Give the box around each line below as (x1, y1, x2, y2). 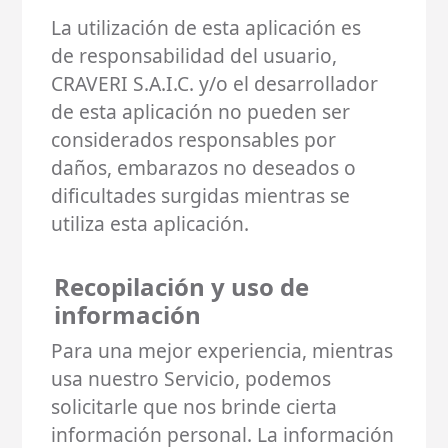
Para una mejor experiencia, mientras (51, 336, 394, 364)
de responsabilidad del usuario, (51, 41, 338, 69)
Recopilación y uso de (53, 269, 309, 303)
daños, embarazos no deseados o (51, 153, 357, 181)
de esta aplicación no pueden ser (51, 97, 351, 125)
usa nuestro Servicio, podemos (51, 364, 332, 392)
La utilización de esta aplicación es (51, 13, 362, 41)
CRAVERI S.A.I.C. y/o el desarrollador (51, 69, 379, 97)
